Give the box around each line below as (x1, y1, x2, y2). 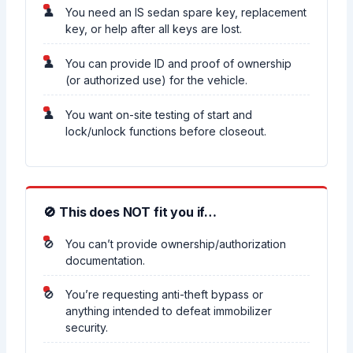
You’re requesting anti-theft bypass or (65, 288, 264, 302)
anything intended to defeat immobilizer (65, 304, 273, 318)
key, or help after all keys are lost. (65, 22, 243, 36)
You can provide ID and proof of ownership (65, 56, 292, 70)
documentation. (65, 253, 146, 267)
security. (65, 321, 109, 335)
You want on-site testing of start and (65, 107, 253, 121)
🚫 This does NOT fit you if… (43, 203, 217, 220)
